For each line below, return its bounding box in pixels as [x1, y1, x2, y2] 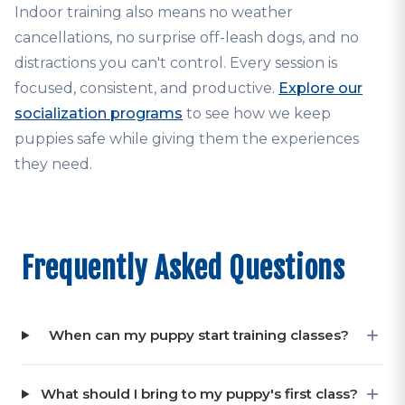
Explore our [278, 80, 363, 97]
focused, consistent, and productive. [14, 80, 278, 97]
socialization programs [14, 105, 183, 122]
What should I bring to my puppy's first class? [40, 385, 358, 402]
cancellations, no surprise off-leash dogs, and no [14, 29, 359, 46]
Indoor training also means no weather [14, 4, 293, 21]
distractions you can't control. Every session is [14, 54, 337, 71]
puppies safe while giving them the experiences [14, 130, 359, 147]
